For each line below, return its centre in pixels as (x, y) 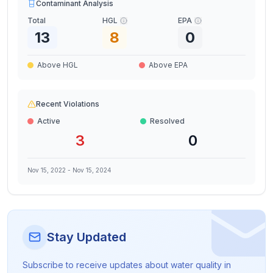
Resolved (167, 121)
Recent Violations (68, 104)
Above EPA (168, 65)
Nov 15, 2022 (47, 170)
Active (49, 121)
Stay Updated (87, 237)
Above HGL (58, 65)
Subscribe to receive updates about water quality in (127, 265)
